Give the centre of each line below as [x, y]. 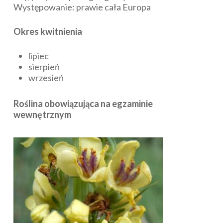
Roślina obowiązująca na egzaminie [83, 103]
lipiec [38, 56]
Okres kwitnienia [48, 31]
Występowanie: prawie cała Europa [82, 7]
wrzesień [46, 77]
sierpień [44, 66]
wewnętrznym [42, 114]
